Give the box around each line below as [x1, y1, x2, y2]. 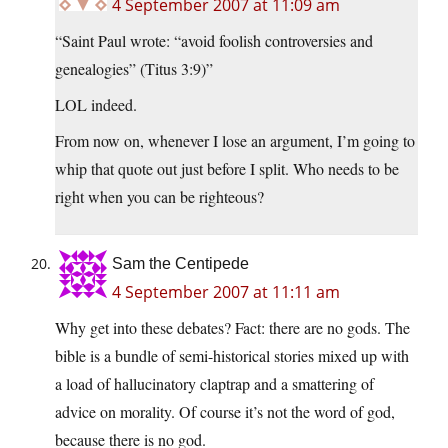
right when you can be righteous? [55, 186, 264, 208]
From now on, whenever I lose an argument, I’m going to [55, 130, 415, 152]
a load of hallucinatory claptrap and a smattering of [55, 373, 374, 395]
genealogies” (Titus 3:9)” [55, 58, 213, 80]
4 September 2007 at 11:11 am [112, 281, 340, 304]
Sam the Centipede [112, 255, 249, 273]
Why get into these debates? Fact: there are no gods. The [55, 317, 410, 339]
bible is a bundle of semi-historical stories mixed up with [55, 345, 409, 367]
